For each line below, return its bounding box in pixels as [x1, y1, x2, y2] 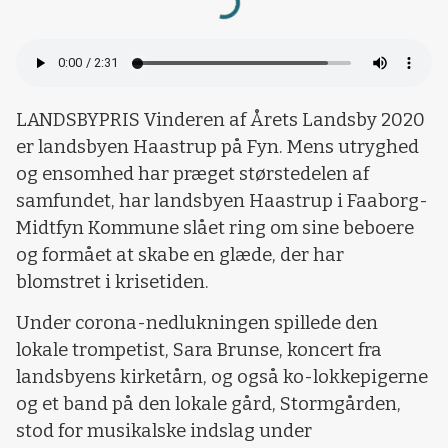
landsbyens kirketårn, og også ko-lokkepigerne [16, 366, 428, 389]
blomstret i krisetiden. [16, 270, 209, 293]
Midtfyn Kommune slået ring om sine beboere [16, 216, 414, 239]
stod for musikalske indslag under [16, 420, 312, 443]
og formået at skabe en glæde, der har [16, 243, 344, 266]
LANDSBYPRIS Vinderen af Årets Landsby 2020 [16, 108, 425, 131]
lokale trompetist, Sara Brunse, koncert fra [16, 339, 382, 362]
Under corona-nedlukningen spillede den [16, 312, 378, 335]
